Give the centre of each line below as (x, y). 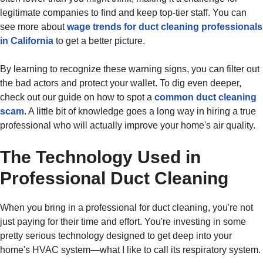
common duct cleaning (205, 97)
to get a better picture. (99, 41)
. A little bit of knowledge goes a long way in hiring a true (140, 111)
